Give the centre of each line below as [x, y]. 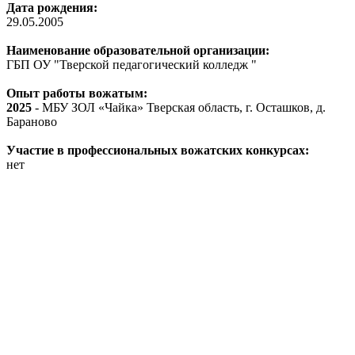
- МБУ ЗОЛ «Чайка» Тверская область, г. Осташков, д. [179, 107]
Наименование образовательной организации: [138, 50]
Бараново [32, 121]
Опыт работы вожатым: [77, 93]
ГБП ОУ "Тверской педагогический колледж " [132, 64]
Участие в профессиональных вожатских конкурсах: [158, 150]
